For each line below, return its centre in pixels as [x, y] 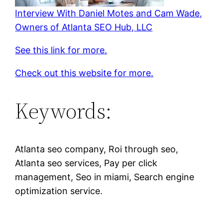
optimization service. [59, 191]
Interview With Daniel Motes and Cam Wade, [109, 13]
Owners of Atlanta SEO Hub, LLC [84, 27]
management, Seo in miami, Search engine [105, 177]
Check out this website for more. [84, 73]
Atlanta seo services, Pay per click [86, 163]
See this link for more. [61, 50]
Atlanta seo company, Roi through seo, [97, 149]
